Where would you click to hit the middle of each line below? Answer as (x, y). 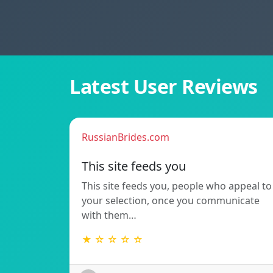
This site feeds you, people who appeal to (177, 186)
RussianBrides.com (126, 137)
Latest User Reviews (164, 87)
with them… (109, 215)
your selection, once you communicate (171, 201)
